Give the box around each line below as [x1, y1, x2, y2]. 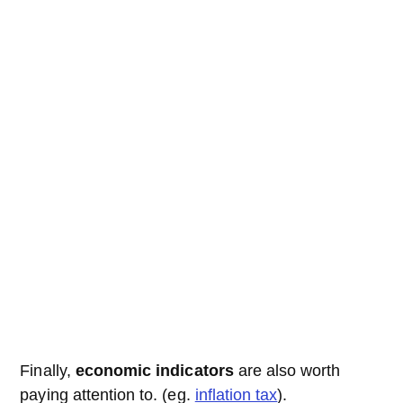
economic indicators [75, 362, 234, 380]
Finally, [20, 362, 76, 380]
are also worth [233, 362, 341, 380]
